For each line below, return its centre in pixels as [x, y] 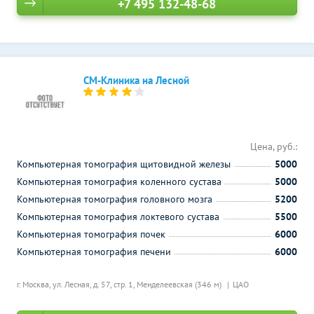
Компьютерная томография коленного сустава [119, 182]
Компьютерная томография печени [94, 252]
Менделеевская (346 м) [180, 284]
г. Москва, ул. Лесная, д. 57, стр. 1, [77, 284]
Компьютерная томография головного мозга [115, 199]
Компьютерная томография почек [91, 234]
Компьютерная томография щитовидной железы [124, 164]
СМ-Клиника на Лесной [136, 80]
